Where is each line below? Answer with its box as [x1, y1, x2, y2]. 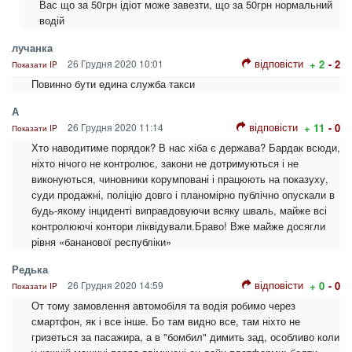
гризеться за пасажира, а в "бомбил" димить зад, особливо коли [31, 328, 339, 344]
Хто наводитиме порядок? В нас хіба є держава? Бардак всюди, [31, 139, 340, 155]
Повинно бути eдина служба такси [31, 75, 195, 91]
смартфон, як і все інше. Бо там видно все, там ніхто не [31, 313, 300, 328]
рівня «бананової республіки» [31, 233, 171, 249]
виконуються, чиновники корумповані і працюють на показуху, [31, 170, 328, 186]
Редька [12, 261, 48, 277]
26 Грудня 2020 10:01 [65, 56, 163, 70]
